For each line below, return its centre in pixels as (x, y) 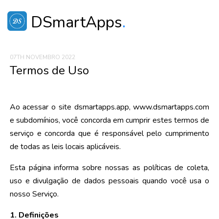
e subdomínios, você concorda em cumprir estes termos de (109, 120)
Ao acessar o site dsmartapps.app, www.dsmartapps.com (109, 107)
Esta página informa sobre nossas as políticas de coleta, (109, 167)
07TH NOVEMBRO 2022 (42, 57)
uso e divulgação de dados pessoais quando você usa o (109, 181)
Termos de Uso (49, 70)
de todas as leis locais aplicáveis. (65, 146)
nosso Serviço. (34, 194)
